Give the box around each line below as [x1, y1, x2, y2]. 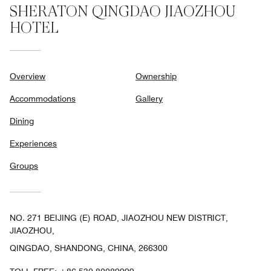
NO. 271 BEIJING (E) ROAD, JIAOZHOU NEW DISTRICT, [10, 213, 228, 223]
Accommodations [10, 94, 76, 103]
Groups [10, 161, 38, 171]
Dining [10, 116, 34, 126]
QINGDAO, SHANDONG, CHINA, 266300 [10, 243, 168, 253]
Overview [10, 71, 45, 81]
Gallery [135, 94, 163, 103]
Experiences [10, 139, 57, 148]
